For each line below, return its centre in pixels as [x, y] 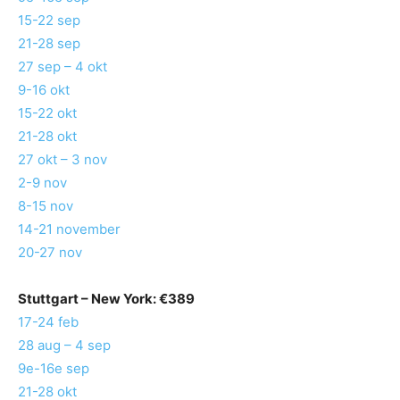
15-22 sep [49, 21]
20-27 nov [50, 253]
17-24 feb [48, 322]
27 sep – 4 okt [62, 67]
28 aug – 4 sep [64, 346]
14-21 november [69, 229]
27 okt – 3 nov [62, 160]
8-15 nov [46, 206]
